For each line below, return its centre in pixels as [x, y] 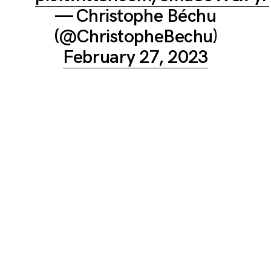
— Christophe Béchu [135, 17]
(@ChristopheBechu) [135, 37]
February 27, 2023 [135, 58]
